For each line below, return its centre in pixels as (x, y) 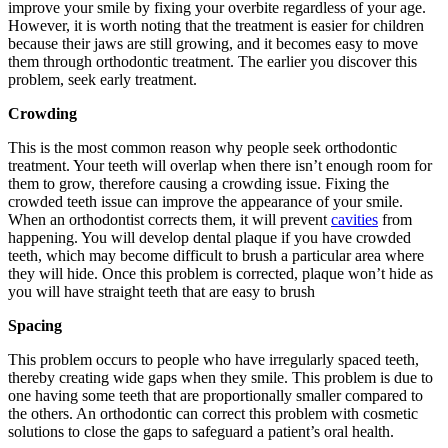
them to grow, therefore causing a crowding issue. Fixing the (198, 183)
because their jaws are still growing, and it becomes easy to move (213, 43)
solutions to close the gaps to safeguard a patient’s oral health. (201, 431)
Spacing (35, 325)
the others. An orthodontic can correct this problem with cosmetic (213, 413)
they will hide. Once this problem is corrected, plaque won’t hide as (220, 273)
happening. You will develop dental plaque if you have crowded (209, 237)
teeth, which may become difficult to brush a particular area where (216, 255)
